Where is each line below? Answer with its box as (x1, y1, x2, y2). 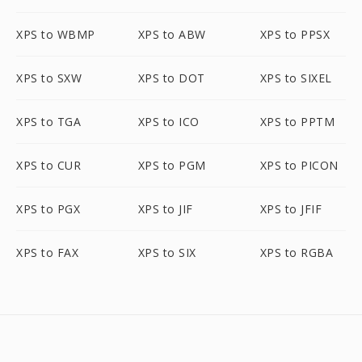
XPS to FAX (16, 245, 78, 260)
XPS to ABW (137, 27, 206, 42)
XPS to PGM (137, 158, 206, 173)
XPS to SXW (16, 70, 82, 86)
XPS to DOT (137, 70, 205, 86)
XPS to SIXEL (259, 70, 332, 86)
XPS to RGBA (259, 245, 334, 260)
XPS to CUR (16, 158, 81, 173)
